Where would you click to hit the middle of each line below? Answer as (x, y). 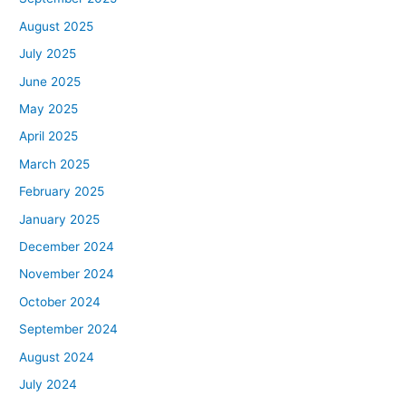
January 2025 (60, 219)
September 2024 (69, 329)
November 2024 (67, 274)
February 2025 (62, 192)
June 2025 (50, 81)
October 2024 (60, 301)
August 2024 (57, 357)
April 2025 (49, 136)
